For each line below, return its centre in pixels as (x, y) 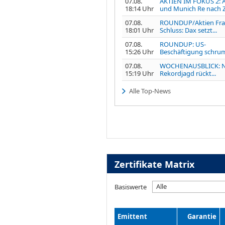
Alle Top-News (150, 91)
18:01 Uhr (139, 30)
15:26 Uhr (139, 51)
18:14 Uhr (139, 8)
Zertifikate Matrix (154, 164)
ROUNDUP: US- (183, 44)
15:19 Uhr (139, 73)
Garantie (202, 216)
